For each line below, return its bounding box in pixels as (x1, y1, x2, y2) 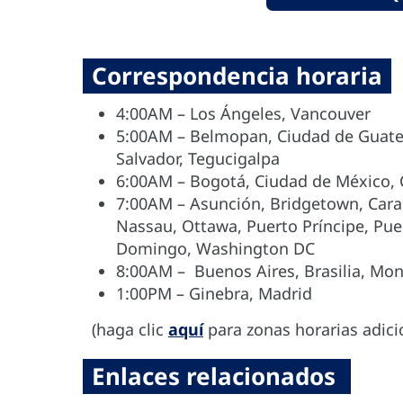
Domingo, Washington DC (116, 237, 319, 260)
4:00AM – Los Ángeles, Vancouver (116, 103, 371, 125)
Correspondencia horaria (92, 59, 382, 93)
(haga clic (92, 318, 168, 341)
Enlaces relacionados (92, 360, 342, 393)
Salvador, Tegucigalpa (116, 148, 280, 170)
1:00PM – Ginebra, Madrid (116, 282, 312, 305)
